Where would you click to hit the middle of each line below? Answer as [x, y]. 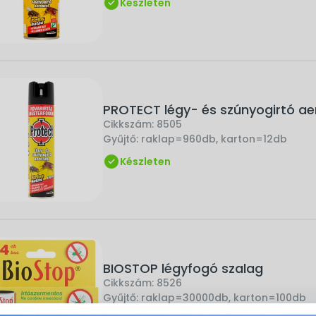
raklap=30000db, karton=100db [224, 297]
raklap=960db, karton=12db [214, 139]
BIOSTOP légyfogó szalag [183, 268]
